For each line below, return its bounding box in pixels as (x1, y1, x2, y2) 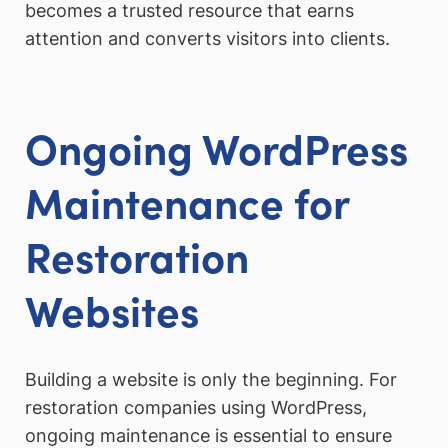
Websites (25, 280, 199, 339)
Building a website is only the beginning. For (25, 368, 397, 390)
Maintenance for (25, 172, 349, 231)
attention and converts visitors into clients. (25, 28, 390, 50)
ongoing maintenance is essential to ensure (25, 424, 392, 446)
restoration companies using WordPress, (25, 396, 367, 418)
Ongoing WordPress (25, 118, 408, 177)
